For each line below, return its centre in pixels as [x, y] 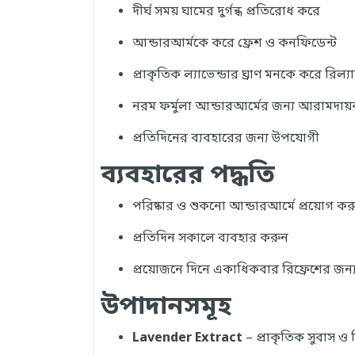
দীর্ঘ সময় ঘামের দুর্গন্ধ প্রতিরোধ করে [226, 12]
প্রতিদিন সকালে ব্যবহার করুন [210, 239]
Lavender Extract [187, 338]
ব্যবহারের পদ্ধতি [188, 176]
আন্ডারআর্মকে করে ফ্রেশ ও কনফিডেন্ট [235, 44]
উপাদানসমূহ [166, 307]
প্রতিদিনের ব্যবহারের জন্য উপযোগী [226, 139]
